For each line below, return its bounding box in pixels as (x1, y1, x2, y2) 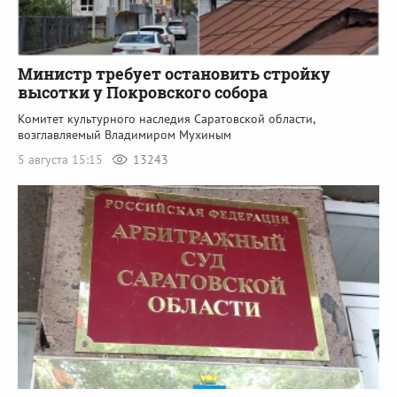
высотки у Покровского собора (18, 82, 268, 104)
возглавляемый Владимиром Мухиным (18, 127, 231, 144)
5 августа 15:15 (18, 152, 106, 168)
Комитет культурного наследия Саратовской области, (18, 111, 315, 128)
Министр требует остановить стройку (18, 63, 331, 85)
